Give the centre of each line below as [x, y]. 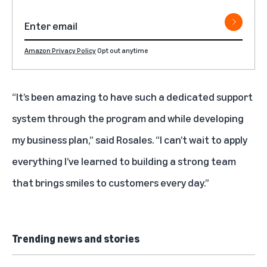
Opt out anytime [123, 50]
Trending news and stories [76, 238]
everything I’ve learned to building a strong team [124, 161]
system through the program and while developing [128, 118]
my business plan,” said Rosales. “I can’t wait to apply [130, 139]
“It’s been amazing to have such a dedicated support [132, 96]
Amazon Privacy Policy [60, 50]
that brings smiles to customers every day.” [111, 182]
